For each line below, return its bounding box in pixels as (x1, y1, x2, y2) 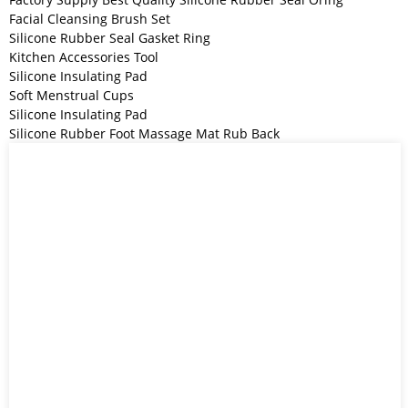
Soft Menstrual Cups (9, 87, 134, 105)
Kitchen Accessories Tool (9, 48, 158, 66)
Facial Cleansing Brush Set (9, 10, 170, 28)
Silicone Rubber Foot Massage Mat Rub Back (9, 125, 280, 143)
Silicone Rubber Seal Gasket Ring (9, 29, 210, 47)
